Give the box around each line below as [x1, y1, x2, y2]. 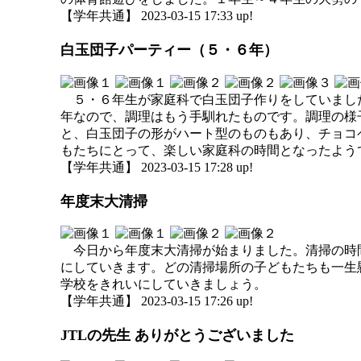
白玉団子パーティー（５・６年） [60, 42, 278, 59]
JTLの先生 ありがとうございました [60, 327, 294, 344]
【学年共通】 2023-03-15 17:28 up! [60, 160, 253, 174]
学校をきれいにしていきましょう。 [60, 277, 267, 291]
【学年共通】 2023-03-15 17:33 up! [60, 9, 253, 23]
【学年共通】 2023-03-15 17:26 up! [60, 294, 253, 308]
